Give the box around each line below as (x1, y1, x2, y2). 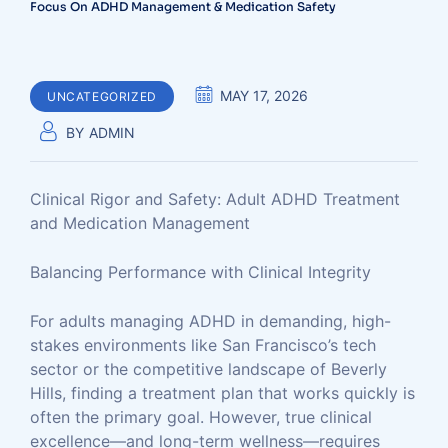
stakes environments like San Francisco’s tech (30, 335, 376, 355)
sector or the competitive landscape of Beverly (30, 359, 387, 379)
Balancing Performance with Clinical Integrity (30, 262, 371, 282)
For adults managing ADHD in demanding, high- (30, 311, 391, 331)
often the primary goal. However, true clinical (30, 407, 372, 427)
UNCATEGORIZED (47, 89, 157, 104)
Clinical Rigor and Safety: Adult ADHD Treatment (30, 189, 400, 209)
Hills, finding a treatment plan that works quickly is (30, 383, 415, 403)
